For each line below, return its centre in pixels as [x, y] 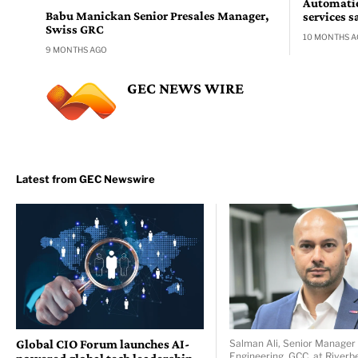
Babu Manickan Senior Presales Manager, [157, 16]
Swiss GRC [75, 30]
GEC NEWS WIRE [185, 89]
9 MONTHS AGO [76, 50]
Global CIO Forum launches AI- [103, 344]
